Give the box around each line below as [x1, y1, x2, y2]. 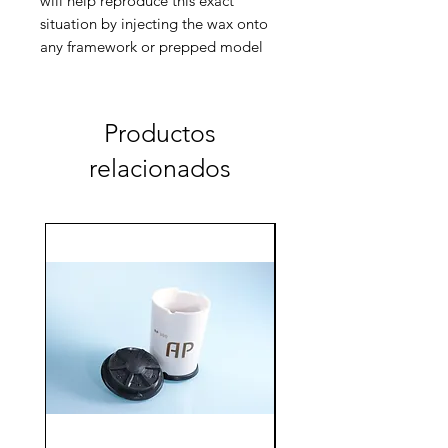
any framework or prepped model [40, 37, 263, 57]
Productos [104, 118, 216, 149]
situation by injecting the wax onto [40, 14, 268, 34]
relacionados [89, 153, 231, 184]
